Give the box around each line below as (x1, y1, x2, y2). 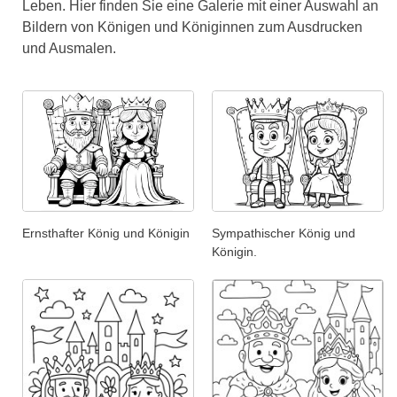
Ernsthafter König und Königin (22, 226, 190, 241)
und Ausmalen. (22, 40, 116, 56)
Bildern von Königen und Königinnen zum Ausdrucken (22, 19, 362, 35)
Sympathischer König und (212, 226, 355, 241)
